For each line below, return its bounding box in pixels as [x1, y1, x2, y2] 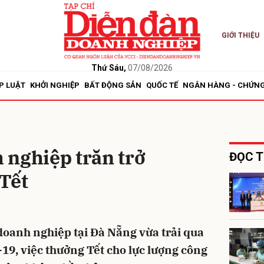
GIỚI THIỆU [221, 31, 259, 39]
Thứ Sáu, [91, 62, 126, 72]
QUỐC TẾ [146, 81, 178, 90]
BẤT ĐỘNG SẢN [84, 81, 141, 90]
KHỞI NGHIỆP [30, 81, 80, 90]
